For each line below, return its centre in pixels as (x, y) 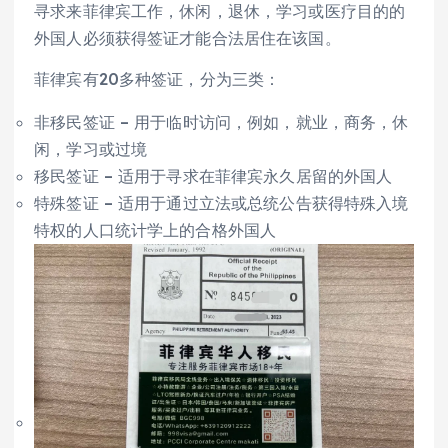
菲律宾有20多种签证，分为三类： (157, 79)
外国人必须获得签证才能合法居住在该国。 (187, 38)
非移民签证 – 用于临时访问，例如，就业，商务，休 (221, 122)
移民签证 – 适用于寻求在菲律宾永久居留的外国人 (213, 176)
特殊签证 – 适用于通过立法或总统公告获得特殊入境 (221, 203)
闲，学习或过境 (91, 149)
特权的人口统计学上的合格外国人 (155, 230)
